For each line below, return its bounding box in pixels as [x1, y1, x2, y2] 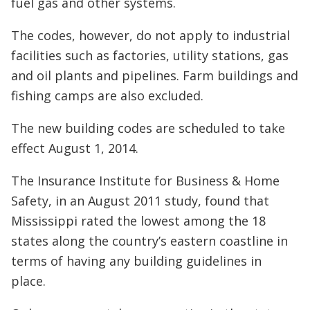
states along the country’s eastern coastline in [11, 232, 288, 249]
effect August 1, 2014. [11, 140, 138, 156]
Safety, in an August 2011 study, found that [11, 192, 269, 209]
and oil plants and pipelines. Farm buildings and [11, 67, 298, 84]
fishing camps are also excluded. [11, 87, 203, 104]
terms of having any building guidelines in [11, 253, 262, 269]
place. [11, 273, 46, 289]
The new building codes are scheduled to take [11, 120, 285, 136]
